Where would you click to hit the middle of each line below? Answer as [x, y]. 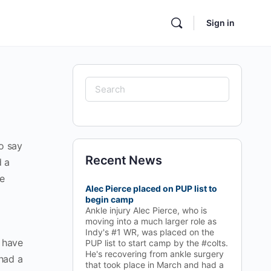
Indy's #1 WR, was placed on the [150, 232]
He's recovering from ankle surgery [155, 254]
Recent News [124, 160]
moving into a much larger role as [151, 221]
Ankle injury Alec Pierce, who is [146, 210]
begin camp [109, 199]
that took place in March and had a [155, 265]
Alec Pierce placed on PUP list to [151, 188]
